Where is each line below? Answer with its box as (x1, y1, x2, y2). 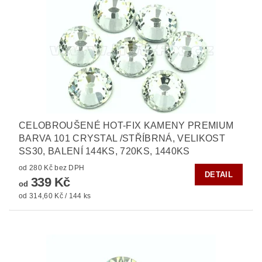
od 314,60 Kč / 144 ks (19, 191, 91, 200)
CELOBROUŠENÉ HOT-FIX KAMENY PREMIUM (19, 120, 234, 130)
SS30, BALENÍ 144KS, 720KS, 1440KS (19, 146, 190, 156)
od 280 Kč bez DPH (54, 163, 85, 172)
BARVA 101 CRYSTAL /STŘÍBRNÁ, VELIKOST (19, 133, 225, 143)
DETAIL (205, 170, 233, 179)
